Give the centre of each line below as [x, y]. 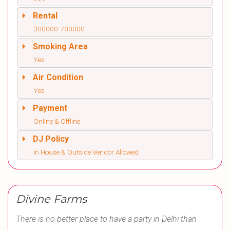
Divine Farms [51, 199]
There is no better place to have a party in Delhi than [106, 219]
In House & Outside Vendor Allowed [86, 152]
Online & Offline [57, 121]
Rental [45, 16]
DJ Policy [51, 139]
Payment [50, 108]
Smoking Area [60, 46]
